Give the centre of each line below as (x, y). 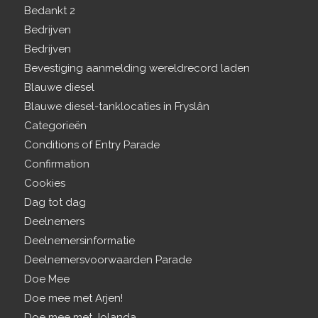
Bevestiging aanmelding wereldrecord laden (137, 68)
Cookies (44, 183)
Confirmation (56, 164)
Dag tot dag (55, 202)
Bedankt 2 (49, 11)
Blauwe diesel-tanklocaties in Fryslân (116, 106)
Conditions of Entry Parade (92, 145)
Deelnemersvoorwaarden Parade (108, 260)
